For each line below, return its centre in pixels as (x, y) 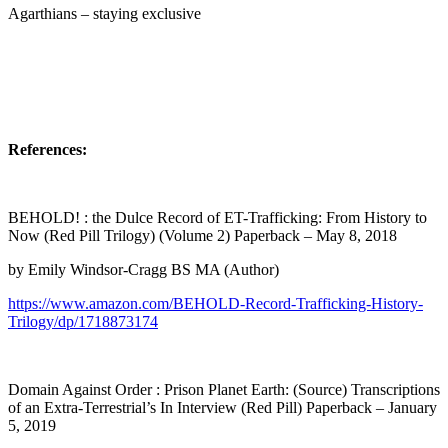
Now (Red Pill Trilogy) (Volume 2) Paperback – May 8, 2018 (202, 235)
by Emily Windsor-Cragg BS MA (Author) (143, 269)
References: (47, 149)
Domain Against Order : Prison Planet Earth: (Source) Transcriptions (224, 389)
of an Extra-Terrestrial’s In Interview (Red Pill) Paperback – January (222, 407)
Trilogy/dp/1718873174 (83, 321)
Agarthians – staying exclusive (104, 13)
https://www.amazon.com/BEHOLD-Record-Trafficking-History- (215, 303)
